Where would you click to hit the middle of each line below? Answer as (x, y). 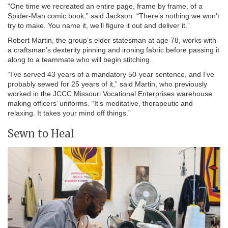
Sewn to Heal (41, 133)
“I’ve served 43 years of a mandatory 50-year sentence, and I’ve (111, 74)
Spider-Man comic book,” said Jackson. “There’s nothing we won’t (113, 16)
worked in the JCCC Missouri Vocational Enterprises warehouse (110, 93)
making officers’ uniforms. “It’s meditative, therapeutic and (100, 103)
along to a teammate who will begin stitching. (80, 59)
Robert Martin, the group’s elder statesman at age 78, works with (112, 40)
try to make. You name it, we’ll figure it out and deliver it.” (99, 25)
